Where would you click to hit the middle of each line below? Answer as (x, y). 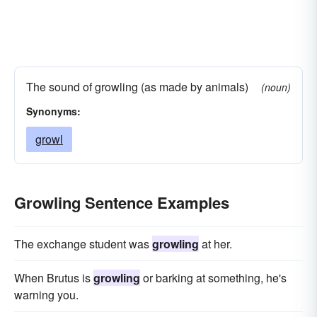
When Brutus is (54, 278)
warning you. (46, 295)
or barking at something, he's (213, 278)
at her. (215, 244)
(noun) (276, 87)
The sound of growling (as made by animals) (137, 87)
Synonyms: (53, 111)
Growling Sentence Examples (122, 202)
